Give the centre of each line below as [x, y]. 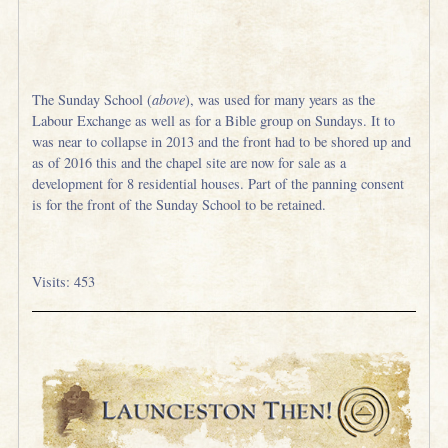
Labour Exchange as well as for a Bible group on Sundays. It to [214, 121]
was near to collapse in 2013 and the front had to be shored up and [222, 142]
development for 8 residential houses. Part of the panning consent [218, 184]
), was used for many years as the [280, 100]
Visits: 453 [64, 281]
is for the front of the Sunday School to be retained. [179, 205]
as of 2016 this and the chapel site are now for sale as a [189, 163]
